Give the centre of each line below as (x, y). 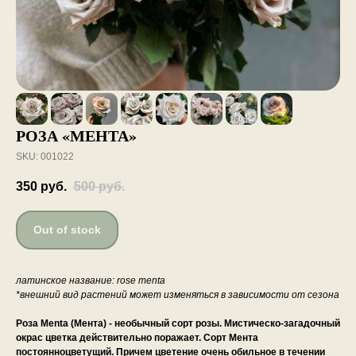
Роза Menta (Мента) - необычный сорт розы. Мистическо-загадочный (178, 324)
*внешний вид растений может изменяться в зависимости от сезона (178, 295)
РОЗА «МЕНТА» (76, 135)
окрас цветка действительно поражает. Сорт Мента (137, 338)
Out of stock (67, 230)
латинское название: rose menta (91, 281)
